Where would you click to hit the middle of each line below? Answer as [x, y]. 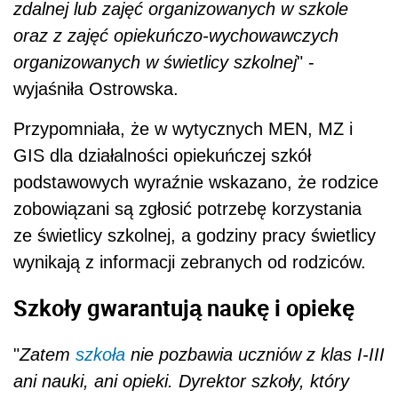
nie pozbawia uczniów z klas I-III [255, 354]
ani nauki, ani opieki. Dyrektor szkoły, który [181, 381]
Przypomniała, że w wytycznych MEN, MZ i [183, 128]
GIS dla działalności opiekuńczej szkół [162, 155]
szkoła [100, 354]
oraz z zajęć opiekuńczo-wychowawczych [176, 35]
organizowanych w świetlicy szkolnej [155, 62]
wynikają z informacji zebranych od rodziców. [190, 262]
